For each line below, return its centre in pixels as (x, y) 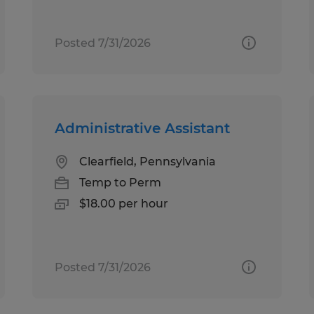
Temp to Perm (121, 182)
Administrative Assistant (143, 128)
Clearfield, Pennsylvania (148, 161)
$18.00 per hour (124, 203)
